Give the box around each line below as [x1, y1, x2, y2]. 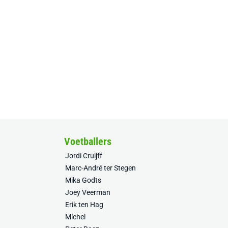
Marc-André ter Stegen [65, 164, 136, 172]
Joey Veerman [65, 188, 110, 196]
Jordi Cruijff [65, 152, 102, 160]
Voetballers [64, 135, 111, 148]
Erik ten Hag [65, 201, 103, 209]
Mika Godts [65, 176, 101, 184]
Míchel [65, 213, 85, 221]
